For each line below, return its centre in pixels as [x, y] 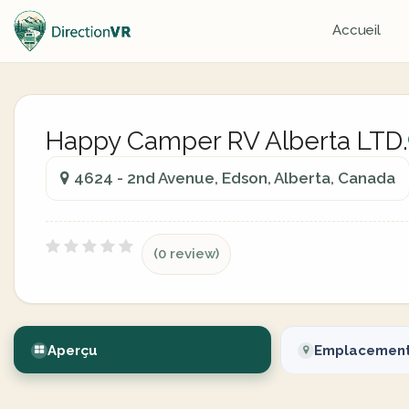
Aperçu [73, 351]
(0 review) [186, 254]
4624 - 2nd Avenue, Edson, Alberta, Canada [235, 178]
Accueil [357, 30]
